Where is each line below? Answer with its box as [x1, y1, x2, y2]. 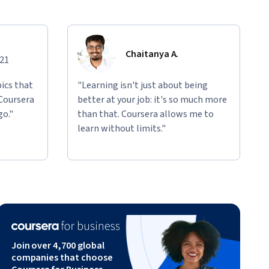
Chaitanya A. [125, 47, 179, 61]
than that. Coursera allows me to [77, 107, 214, 121]
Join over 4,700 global [11, 238, 104, 252]
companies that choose [11, 250, 113, 264]
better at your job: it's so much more [77, 92, 227, 106]
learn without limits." [77, 121, 166, 135]
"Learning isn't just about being [77, 78, 208, 92]
